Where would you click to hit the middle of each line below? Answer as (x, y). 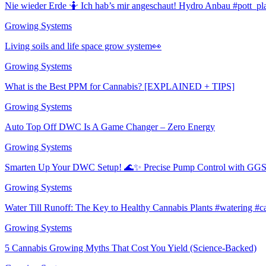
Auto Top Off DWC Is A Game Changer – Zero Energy (110, 126)
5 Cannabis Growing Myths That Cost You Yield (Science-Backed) (131, 248)
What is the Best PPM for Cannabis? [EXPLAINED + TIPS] (120, 86)
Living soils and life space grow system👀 (83, 46)
